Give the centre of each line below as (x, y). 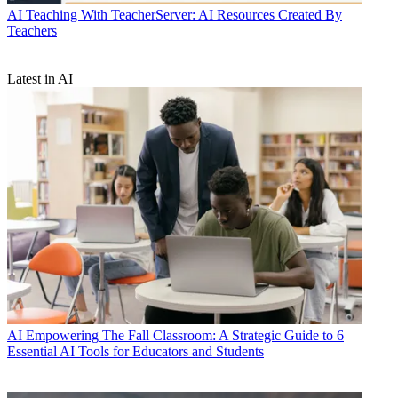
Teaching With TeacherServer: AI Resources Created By (184, 15)
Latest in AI (40, 79)
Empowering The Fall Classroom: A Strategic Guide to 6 (185, 336)
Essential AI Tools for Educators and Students (135, 352)
